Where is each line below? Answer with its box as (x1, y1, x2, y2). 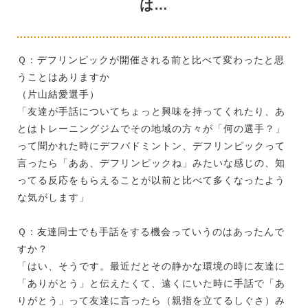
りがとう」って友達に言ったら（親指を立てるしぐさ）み (17, 295, 285, 307)
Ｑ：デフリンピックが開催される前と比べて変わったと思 (17, 54, 285, 66)
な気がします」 (17, 192, 89, 203)
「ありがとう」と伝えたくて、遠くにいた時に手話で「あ (17, 278, 285, 289)
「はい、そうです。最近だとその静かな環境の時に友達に (17, 261, 285, 272)
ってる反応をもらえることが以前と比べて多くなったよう (17, 175, 285, 186)
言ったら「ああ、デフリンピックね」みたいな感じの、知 (17, 157, 285, 169)
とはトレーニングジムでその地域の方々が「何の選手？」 (17, 123, 285, 135)
